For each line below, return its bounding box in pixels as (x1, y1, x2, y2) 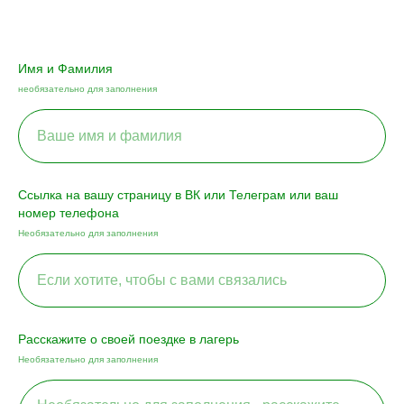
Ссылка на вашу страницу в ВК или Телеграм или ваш (18, 187, 338, 202)
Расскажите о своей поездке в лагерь (18, 331, 239, 346)
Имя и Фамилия (18, 60, 113, 76)
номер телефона (18, 205, 119, 220)
